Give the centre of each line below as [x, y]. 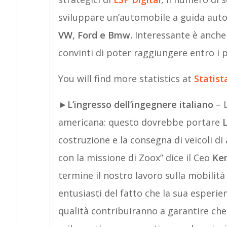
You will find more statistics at [126, 79]
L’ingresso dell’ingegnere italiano [140, 104]
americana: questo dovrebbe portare [140, 122]
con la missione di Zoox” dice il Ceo [135, 158]
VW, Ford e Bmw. [96, 35]
